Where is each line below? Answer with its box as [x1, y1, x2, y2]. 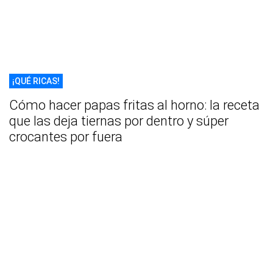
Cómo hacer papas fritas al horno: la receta [9, 97, 260, 113]
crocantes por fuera [9, 129, 122, 144]
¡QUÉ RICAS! [12, 76, 60, 86]
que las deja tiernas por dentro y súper [9, 113, 229, 129]
